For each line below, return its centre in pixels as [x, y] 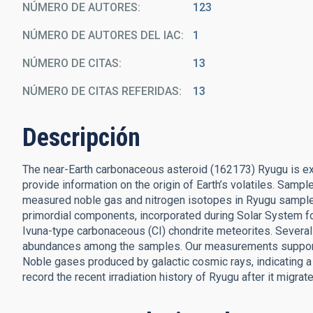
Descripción [81, 138]
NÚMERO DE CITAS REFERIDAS [101, 91]
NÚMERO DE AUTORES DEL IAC [102, 35]
